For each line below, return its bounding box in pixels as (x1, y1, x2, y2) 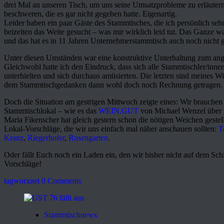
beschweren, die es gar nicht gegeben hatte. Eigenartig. (4, 9, 177, 18)
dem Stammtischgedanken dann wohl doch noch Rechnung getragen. (4, 80, 222, 89)
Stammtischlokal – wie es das (4, 106, 98, 115)
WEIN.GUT (98, 106, 138, 115)
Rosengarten (68, 133, 108, 142)
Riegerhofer (27, 133, 64, 142)
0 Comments (41, 176, 81, 185)
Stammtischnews (44, 210, 97, 219)
